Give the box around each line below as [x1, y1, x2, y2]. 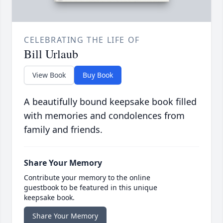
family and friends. [24, 123, 103, 136]
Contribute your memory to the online [24, 173, 150, 183]
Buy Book [83, 70, 113, 80]
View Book [32, 70, 66, 80]
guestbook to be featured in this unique [24, 183, 157, 193]
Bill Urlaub [24, 46, 78, 62]
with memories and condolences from [24, 110, 185, 122]
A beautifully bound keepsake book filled [24, 96, 197, 108]
